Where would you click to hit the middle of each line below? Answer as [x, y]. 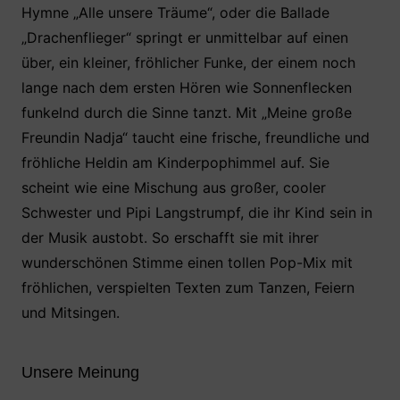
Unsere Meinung [80, 372]
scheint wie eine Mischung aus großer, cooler [173, 187]
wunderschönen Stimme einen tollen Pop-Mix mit [187, 262]
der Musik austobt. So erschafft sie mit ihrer [170, 237]
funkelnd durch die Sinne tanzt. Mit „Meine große [186, 112]
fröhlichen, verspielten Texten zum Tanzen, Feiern [187, 287]
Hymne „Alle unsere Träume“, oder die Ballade [175, 12]
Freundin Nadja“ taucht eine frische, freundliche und [195, 137]
